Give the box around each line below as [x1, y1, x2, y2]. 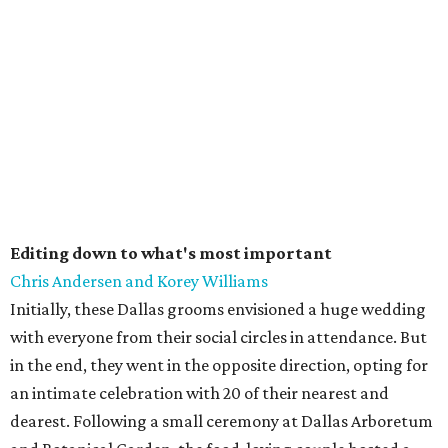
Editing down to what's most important [10, 243, 332, 264]
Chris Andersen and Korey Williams [10, 271, 268, 292]
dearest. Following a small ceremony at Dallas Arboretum [10, 411, 433, 432]
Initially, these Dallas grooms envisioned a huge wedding [10, 299, 426, 320]
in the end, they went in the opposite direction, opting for [10, 355, 428, 376]
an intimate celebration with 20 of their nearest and [10, 383, 389, 404]
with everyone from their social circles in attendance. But [10, 327, 427, 348]
